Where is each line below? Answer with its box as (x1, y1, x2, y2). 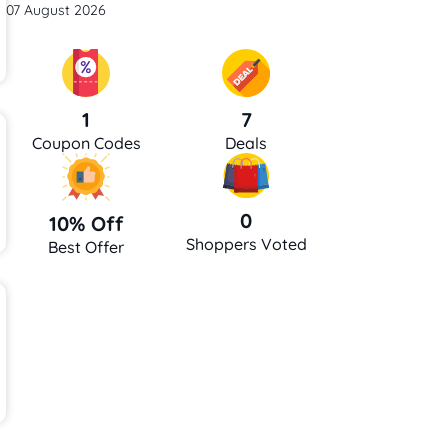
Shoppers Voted (185, 233, 307, 254)
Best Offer (48, 236, 124, 257)
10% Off (49, 210, 123, 236)
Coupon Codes (31, 133, 141, 154)
